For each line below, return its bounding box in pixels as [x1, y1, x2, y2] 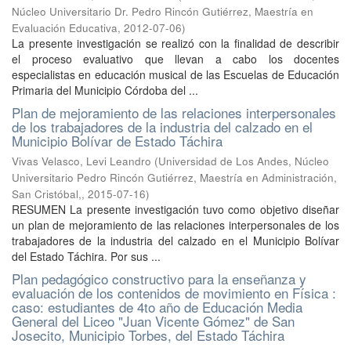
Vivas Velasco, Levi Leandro [12, 154, 151, 168]
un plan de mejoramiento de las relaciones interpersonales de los [12, 217, 339, 233]
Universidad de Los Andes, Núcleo [158, 154, 329, 168]
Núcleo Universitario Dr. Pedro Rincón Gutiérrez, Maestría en [12, 4, 313, 19]
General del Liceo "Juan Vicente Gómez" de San [12, 311, 295, 331]
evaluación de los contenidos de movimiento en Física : [12, 283, 336, 302]
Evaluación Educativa [12, 20, 118, 35]
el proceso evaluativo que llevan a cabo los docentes [12, 51, 339, 67]
